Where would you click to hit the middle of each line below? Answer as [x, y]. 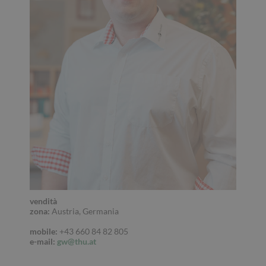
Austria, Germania [84, 211]
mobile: [44, 231]
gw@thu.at [77, 241]
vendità [43, 201]
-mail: [45, 241]
